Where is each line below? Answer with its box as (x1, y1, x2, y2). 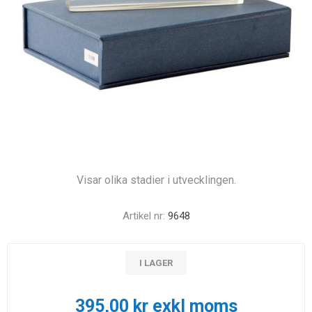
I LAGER (139, 258, 173, 268)
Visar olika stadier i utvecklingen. (76, 173, 236, 187)
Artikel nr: (122, 210, 165, 222)
